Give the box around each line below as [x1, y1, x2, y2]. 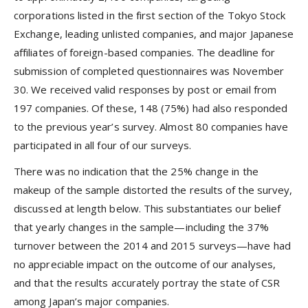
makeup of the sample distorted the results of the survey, [14, 183, 293, 197]
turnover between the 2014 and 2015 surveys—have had [14, 239, 291, 253]
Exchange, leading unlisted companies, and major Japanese [14, 27, 294, 41]
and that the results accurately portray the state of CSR [14, 276, 280, 290]
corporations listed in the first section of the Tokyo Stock [14, 8, 286, 23]
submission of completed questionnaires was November [14, 64, 284, 78]
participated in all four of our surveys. [14, 138, 191, 153]
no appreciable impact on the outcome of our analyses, [14, 257, 276, 272]
